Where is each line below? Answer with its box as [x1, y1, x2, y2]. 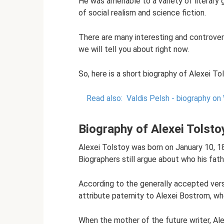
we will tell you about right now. [78, 44, 189, 54]
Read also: [86, 93, 122, 103]
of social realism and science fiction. [78, 8, 206, 17]
